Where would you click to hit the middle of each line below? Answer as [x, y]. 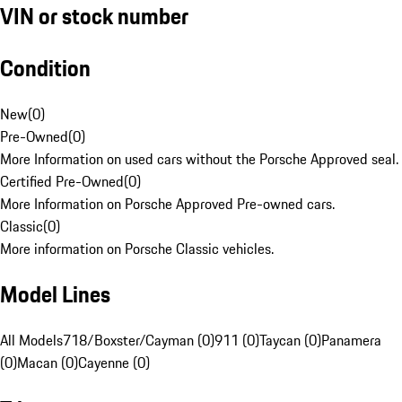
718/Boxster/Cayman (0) [139, 341]
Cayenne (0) [114, 363]
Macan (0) [48, 363]
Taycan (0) [290, 341]
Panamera [351, 341]
